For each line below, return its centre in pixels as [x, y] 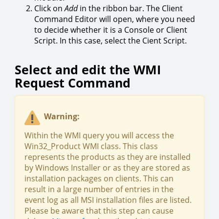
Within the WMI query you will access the [99, 135]
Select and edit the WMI [88, 69]
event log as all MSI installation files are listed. [108, 200]
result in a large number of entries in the [99, 189]
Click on [49, 8]
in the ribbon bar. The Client [130, 8]
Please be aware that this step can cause [99, 211]
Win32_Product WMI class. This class [91, 146]
